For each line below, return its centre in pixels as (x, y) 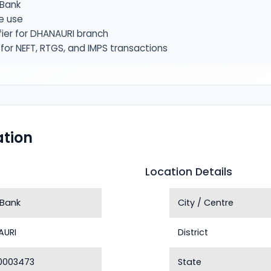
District (193, 232)
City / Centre (206, 203)
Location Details (189, 172)
